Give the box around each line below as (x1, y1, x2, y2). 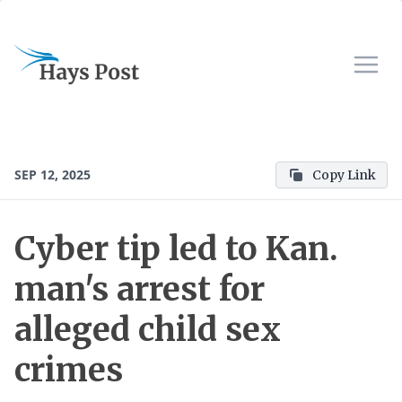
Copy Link (312, 167, 376, 183)
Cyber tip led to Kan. (14, 229, 338, 269)
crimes (14, 350, 123, 390)
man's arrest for (14, 269, 265, 310)
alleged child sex (14, 310, 281, 350)
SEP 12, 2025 (14, 166, 91, 183)
